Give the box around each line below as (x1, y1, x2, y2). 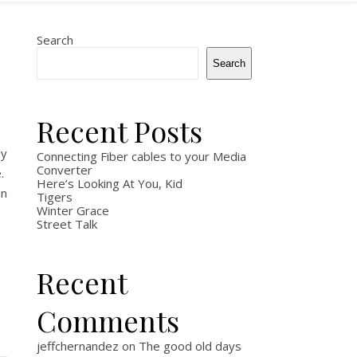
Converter (37, 162, 92, 178)
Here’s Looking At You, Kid (37, 175, 182, 191)
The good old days (139, 338, 241, 354)
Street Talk (37, 216, 97, 232)
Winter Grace (37, 202, 109, 218)
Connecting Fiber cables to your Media (37, 148, 246, 164)
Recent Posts (37, 112, 202, 150)
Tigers (37, 189, 73, 205)
